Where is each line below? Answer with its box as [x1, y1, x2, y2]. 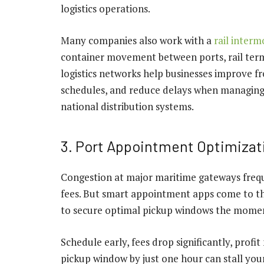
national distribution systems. [61, 99, 194, 113]
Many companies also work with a [61, 33, 214, 47]
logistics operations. [61, 1, 150, 15]
